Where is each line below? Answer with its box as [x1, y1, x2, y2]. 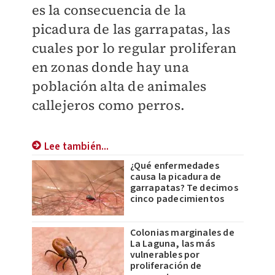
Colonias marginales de [130, 226, 234, 240]
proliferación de [130, 259, 202, 273]
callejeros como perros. [31, 96, 185, 115]
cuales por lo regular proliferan [31, 39, 236, 58]
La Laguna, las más [130, 237, 215, 251]
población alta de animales [31, 77, 207, 96]
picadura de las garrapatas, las [31, 20, 230, 39]
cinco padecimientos [130, 192, 225, 206]
